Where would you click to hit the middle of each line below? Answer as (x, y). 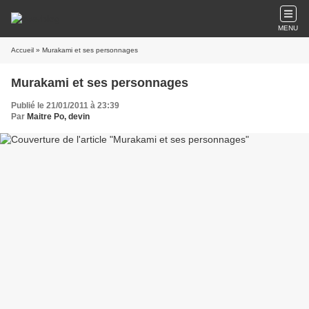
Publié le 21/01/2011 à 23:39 (65, 106)
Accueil (22, 50)
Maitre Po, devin (58, 117)
